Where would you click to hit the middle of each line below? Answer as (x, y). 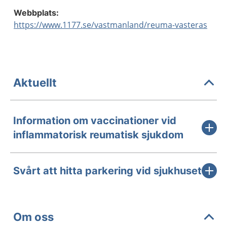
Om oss (33, 217)
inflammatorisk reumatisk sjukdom (98, 135)
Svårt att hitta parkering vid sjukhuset (107, 171)
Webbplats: (36, 13)
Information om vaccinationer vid (95, 121)
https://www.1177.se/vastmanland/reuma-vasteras (110, 25)
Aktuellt (35, 82)
